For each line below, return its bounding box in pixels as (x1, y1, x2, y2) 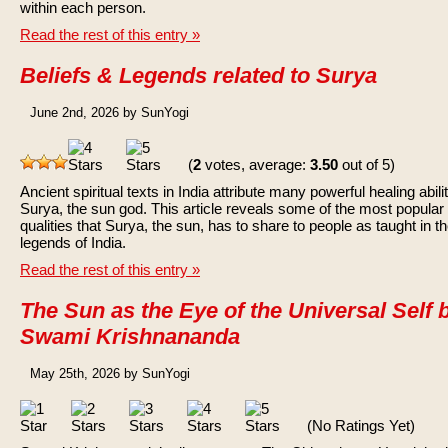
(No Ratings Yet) (303, 417, 415, 434)
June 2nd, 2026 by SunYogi (30, 105, 189, 120)
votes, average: (201, 156, 310, 173)
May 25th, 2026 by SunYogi (30, 366, 190, 381)
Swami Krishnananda (20, 324, 240, 349)
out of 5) (338, 156, 395, 173)
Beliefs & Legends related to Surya (20, 63, 377, 88)
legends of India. (20, 234, 126, 251)
